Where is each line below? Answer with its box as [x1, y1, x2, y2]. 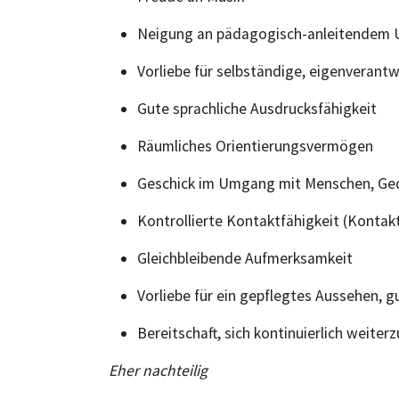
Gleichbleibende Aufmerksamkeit [137, 248, 353, 268]
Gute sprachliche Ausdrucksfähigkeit [137, 99, 377, 118]
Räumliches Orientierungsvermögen [137, 136, 373, 156]
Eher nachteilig [109, 361, 208, 380]
